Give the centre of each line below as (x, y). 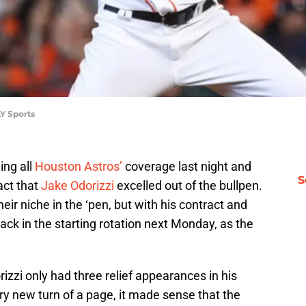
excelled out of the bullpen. (188, 186)
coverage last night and (187, 167)
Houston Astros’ (79, 167)
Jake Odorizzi (76, 186)
